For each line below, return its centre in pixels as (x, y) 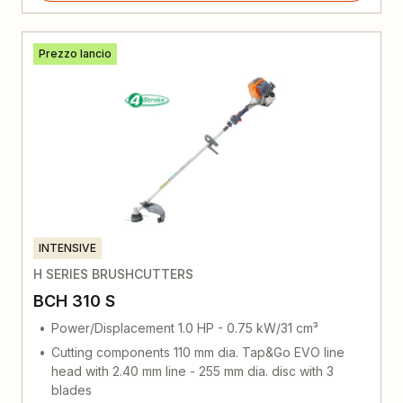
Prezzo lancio (75, 53)
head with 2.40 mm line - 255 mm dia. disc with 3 (193, 371)
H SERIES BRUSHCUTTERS (113, 273)
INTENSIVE (67, 247)
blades (72, 390)
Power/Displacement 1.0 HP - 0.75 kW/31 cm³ (185, 327)
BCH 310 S (74, 300)
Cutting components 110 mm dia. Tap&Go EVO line (198, 352)
